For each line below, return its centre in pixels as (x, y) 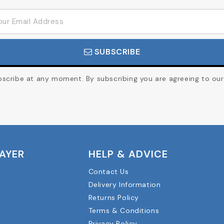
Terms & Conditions (124, 210)
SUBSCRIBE (116, 51)
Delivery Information (124, 184)
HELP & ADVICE (128, 154)
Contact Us (108, 171)
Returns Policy (113, 197)
